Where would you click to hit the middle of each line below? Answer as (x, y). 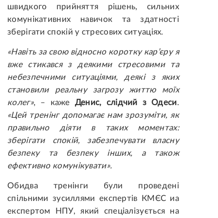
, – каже (54, 103)
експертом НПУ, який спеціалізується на (93, 211)
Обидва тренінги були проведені (93, 186)
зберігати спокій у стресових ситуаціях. (85, 32)
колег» (20, 103)
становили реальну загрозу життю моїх (93, 90)
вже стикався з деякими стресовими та (93, 65)
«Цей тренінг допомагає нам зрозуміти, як (93, 115)
